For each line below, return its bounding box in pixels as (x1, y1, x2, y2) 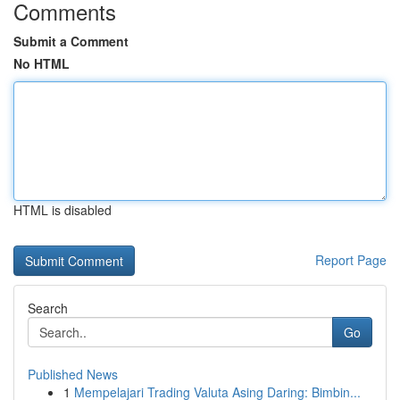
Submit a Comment (13, 32, 129, 50)
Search (28, 299, 68, 317)
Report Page (315, 251, 387, 269)
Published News (28, 365, 118, 383)
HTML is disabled (13, 201, 112, 219)
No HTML (13, 54, 70, 72)
